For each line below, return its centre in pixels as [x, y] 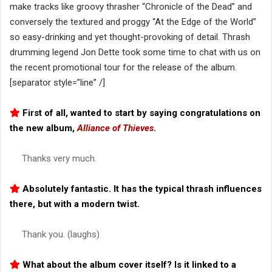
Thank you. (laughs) [61, 234]
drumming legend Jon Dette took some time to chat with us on [135, 52]
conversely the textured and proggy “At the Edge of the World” [133, 22]
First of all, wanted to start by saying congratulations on [140, 113]
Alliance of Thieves [115, 128]
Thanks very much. [59, 158]
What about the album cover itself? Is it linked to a [128, 264]
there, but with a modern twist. [75, 204]
